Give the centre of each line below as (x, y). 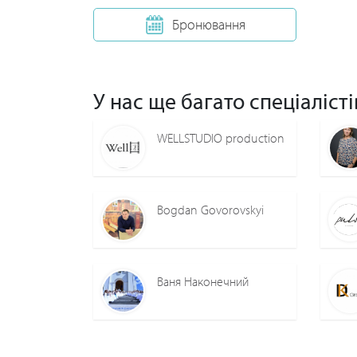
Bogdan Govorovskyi (210, 210)
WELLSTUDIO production (221, 138)
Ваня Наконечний (203, 282)
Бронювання (208, 25)
